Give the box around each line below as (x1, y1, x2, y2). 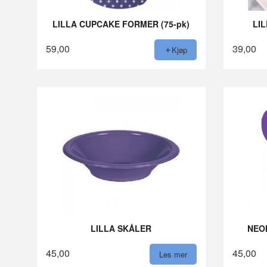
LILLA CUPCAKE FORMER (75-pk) (52, 18, 190, 30)
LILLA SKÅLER (91, 222, 152, 235)
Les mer (159, 249, 187, 260)
